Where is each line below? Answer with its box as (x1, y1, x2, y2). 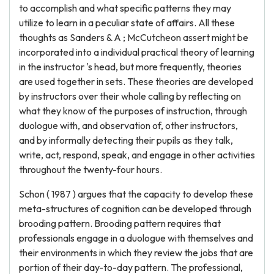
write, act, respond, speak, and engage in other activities (19, 149, 255, 161)
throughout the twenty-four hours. (19, 163, 162, 176)
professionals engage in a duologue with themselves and (19, 232, 253, 244)
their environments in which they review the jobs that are (19, 246, 253, 259)
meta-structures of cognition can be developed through (19, 202, 251, 215)
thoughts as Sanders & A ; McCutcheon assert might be (19, 31, 248, 43)
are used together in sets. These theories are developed (19, 75, 253, 87)
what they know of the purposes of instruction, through (19, 105, 247, 117)
